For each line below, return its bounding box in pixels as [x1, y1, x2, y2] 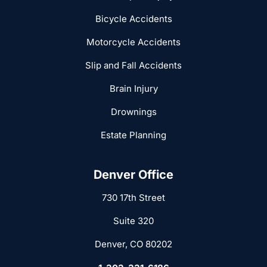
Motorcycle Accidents [86, 36, 181, 48]
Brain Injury [109, 83, 158, 95]
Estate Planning [101, 129, 166, 141]
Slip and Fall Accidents [85, 60, 182, 72]
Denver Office [94, 167, 173, 182]
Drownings [110, 106, 157, 118]
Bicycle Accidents [95, 13, 172, 25]
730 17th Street [102, 192, 165, 204]
